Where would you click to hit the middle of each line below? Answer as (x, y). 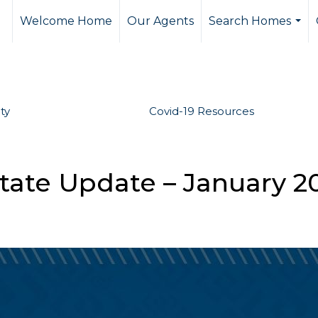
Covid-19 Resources (201, 111)
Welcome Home (66, 21)
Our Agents (160, 21)
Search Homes (250, 21)
